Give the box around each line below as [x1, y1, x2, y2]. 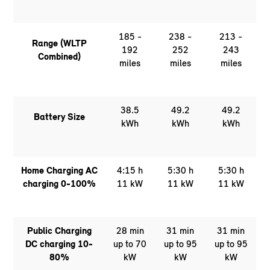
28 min [116, 225, 144, 237]
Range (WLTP [31, 37, 87, 49]
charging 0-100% [22, 178, 96, 190]
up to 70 [113, 238, 147, 250]
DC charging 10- [25, 238, 93, 250]
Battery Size [33, 111, 85, 123]
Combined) [37, 51, 81, 63]
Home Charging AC [20, 165, 98, 177]
